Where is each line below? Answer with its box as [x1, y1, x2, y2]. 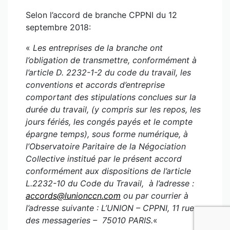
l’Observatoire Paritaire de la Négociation [26, 141, 186, 151]
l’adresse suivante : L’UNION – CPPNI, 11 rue [26, 203, 194, 213]
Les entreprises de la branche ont [33, 43, 163, 53]
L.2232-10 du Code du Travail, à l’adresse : [26, 178, 194, 188]
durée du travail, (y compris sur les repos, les [26, 104, 201, 114]
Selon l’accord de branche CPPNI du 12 [26, 10, 177, 20]
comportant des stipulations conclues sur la [26, 92, 196, 102]
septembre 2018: [26, 22, 91, 32]
